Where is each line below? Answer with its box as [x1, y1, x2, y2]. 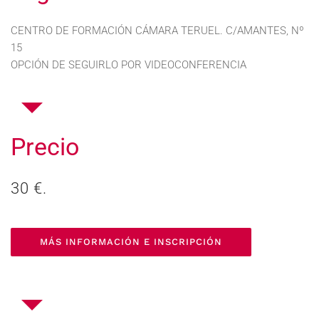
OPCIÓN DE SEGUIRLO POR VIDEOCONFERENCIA [11, 58, 246, 71]
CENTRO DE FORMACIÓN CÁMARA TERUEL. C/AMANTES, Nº [11, 24, 304, 37]
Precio [11, 132, 79, 161]
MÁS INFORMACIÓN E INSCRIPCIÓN [40, 236, 222, 247]
